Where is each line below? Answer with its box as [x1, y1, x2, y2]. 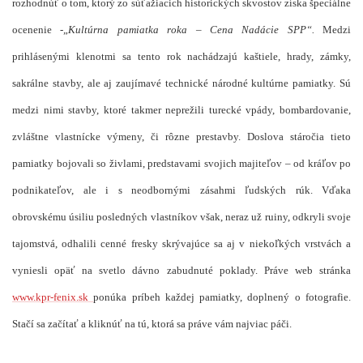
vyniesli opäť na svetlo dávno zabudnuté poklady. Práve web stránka [12, 264, 351, 277]
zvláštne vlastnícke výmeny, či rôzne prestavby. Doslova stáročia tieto [12, 130, 351, 143]
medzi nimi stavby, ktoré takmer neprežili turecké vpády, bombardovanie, [12, 104, 351, 117]
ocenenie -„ [12, 23, 69, 36]
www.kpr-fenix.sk [12, 291, 88, 304]
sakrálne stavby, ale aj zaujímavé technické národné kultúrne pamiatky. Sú [12, 77, 351, 90]
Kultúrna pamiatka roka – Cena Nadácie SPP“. [68, 23, 314, 36]
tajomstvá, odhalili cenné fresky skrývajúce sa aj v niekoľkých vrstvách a [12, 237, 351, 250]
